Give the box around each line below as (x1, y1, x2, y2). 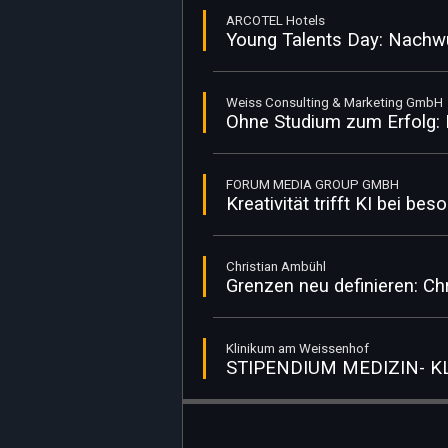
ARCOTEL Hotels (226, 13, 325, 28)
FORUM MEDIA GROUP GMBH (226, 177, 399, 192)
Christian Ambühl (226, 259, 326, 274)
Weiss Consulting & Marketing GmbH (226, 95, 443, 110)
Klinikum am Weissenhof (226, 341, 369, 356)
